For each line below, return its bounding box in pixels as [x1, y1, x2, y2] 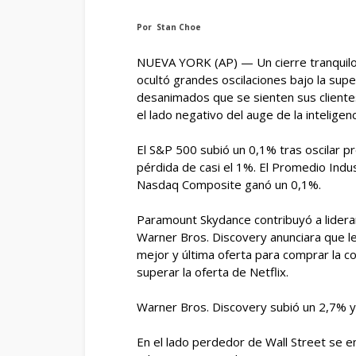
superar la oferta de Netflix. [137, 264, 288, 280]
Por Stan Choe [137, 21, 201, 33]
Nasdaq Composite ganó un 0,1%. [137, 176, 321, 192]
